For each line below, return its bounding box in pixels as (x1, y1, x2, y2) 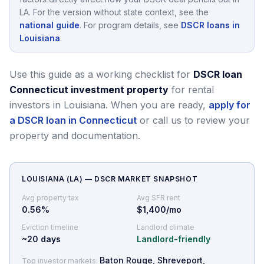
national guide (19, 19, 80, 30)
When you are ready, (111, 98, 206, 111)
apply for (209, 98, 250, 111)
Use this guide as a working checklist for (9, 68, 190, 80)
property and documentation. (9, 129, 140, 141)
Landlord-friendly (137, 233, 210, 244)
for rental (171, 83, 214, 95)
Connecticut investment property (9, 83, 169, 95)
